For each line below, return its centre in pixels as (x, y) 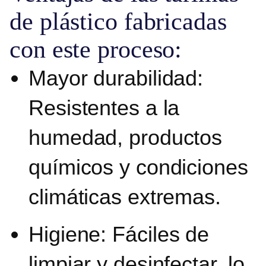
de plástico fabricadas (118, 22)
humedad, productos (126, 138)
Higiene (65, 234)
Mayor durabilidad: (116, 78)
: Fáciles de (155, 234)
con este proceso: (96, 50)
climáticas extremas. (125, 197)
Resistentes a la (104, 108)
